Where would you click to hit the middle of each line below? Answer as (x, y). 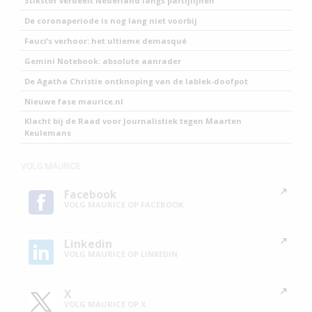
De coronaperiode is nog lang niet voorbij (111, 20)
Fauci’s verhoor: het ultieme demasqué (106, 40)
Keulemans (48, 133)
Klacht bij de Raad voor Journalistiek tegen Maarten (133, 121)
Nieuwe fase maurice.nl (74, 101)
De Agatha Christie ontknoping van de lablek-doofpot (136, 81)
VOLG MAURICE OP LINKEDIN (120, 254)
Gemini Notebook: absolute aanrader (103, 61)
